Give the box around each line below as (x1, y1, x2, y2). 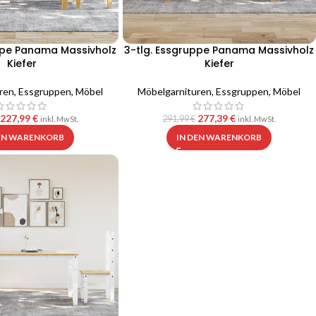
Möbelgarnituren (138, 85, 212, 97)
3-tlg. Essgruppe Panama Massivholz (124, 42, 315, 57)
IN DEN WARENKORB (176, 131, 262, 142)
